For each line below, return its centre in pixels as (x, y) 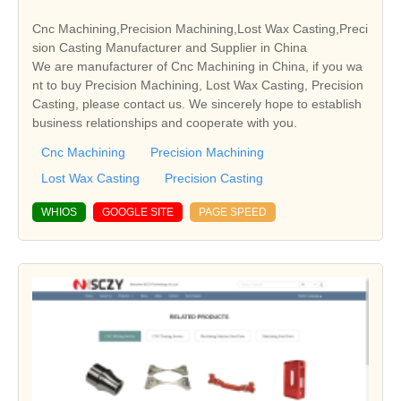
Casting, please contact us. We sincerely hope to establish (197, 104)
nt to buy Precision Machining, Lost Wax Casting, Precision (198, 85)
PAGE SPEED (233, 213)
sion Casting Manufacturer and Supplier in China (170, 48)
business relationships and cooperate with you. (165, 123)
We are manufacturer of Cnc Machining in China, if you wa (197, 67)
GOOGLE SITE (138, 213)
